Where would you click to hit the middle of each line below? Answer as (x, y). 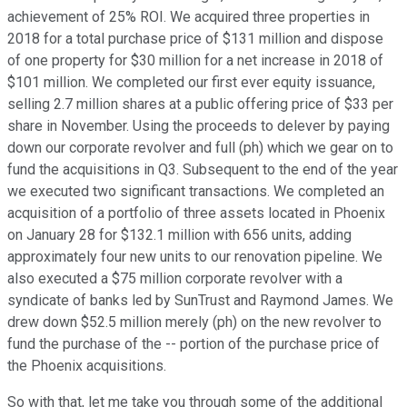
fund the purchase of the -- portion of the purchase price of (194, 344)
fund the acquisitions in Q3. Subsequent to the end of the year (203, 170)
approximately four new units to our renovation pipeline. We (195, 257)
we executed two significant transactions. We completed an (196, 192)
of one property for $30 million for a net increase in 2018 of (195, 61)
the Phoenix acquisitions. (87, 366)
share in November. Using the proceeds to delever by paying (199, 126)
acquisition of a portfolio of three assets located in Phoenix (196, 213)
